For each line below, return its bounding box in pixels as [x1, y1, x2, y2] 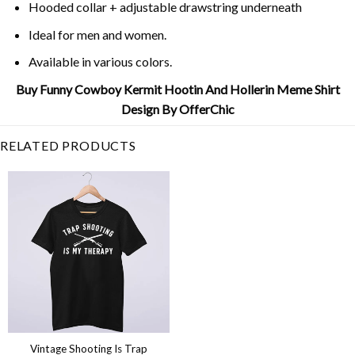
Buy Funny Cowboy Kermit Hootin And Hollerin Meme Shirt [15, 81, 340, 97]
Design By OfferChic [120, 101, 235, 116]
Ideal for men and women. [28, 26, 166, 42]
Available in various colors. [28, 54, 172, 70]
